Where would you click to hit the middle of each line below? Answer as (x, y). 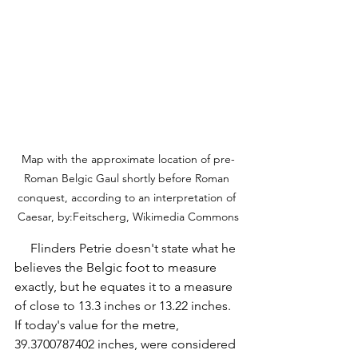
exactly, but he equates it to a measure (125, 287)
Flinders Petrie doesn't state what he (22, 249)
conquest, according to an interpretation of (128, 198)
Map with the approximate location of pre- (128, 159)
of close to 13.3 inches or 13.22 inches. (124, 306)
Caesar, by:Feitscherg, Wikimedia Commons (128, 217)
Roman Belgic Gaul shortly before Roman (128, 179)
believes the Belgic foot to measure (117, 268)
